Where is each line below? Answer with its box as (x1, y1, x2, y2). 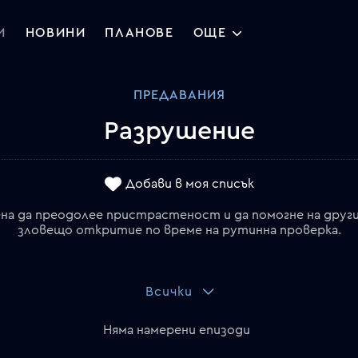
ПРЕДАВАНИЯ (133, 88, 225, 101)
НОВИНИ (25, 26, 86, 40)
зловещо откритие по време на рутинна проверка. (17, 223, 341, 237)
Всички (145, 284, 193, 298)
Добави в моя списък (125, 177, 254, 191)
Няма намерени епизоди (102, 323, 250, 336)
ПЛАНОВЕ (105, 26, 174, 40)
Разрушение (103, 117, 255, 144)
